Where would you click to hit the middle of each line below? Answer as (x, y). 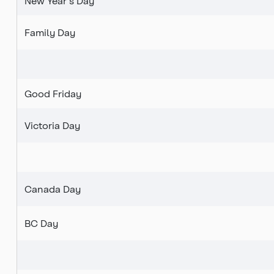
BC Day (41, 223)
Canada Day (53, 189)
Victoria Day (52, 125)
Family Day (50, 32)
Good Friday (53, 94)
